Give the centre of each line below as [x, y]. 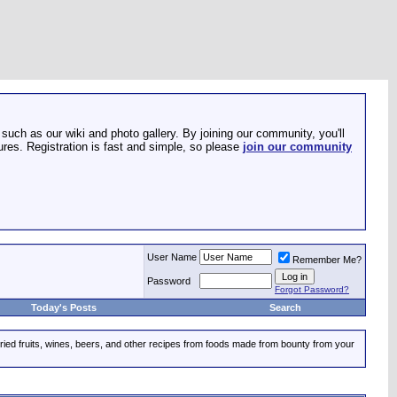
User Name [172, 257]
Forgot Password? [312, 289]
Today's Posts [64, 307]
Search [285, 307]
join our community [297, 147]
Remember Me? [327, 260]
